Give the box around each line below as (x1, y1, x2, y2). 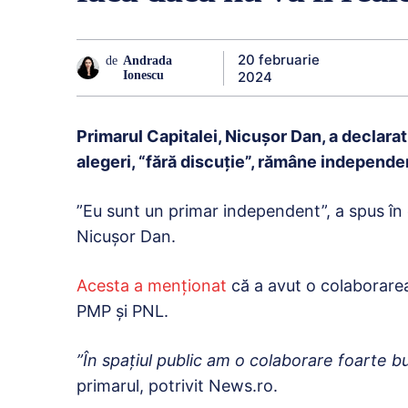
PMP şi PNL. (76, 301, 168, 321)
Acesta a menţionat (76, 276, 227, 296)
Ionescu (122, 67, 164, 82)
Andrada (122, 53, 172, 67)
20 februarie (237, 50, 320, 68)
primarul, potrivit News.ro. (76, 376, 278, 396)
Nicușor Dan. (76, 227, 176, 247)
